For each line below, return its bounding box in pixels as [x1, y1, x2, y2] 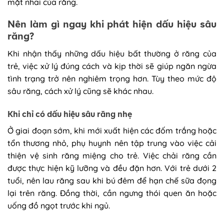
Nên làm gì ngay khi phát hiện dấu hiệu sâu [7, 17, 216, 32]
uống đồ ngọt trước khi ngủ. [7, 200, 110, 210]
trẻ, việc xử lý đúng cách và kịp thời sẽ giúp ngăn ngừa [7, 61, 216, 71]
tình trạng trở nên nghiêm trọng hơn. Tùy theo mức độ [7, 73, 216, 84]
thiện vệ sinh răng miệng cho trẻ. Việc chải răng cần [7, 150, 216, 160]
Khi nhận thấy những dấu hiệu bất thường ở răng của [7, 48, 216, 59]
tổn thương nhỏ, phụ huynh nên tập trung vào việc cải [7, 137, 216, 148]
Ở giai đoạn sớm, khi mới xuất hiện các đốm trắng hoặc [7, 125, 216, 135]
